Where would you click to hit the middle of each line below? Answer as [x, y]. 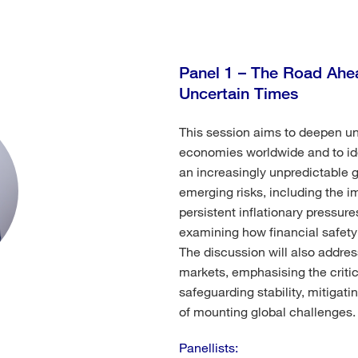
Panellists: [209, 347]
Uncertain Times [239, 93]
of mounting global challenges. [267, 311]
